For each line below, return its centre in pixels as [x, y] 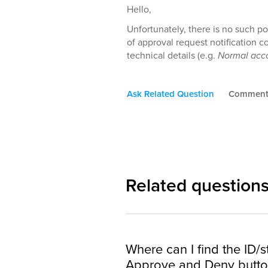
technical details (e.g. [172, 55]
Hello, [139, 9]
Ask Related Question [170, 94]
